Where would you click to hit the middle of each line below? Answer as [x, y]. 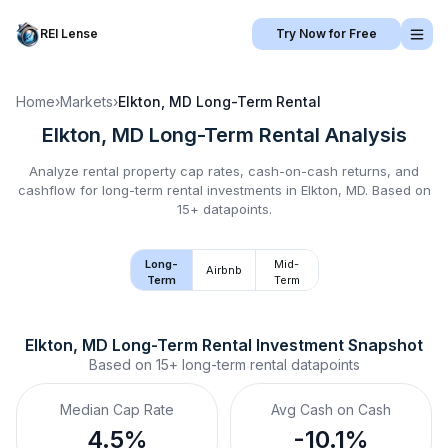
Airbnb [224, 270]
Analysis [363, 135]
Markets [86, 101]
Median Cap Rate [117, 409]
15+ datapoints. [224, 209]
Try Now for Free [326, 33]
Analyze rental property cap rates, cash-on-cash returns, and [224, 171]
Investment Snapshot [337, 345]
